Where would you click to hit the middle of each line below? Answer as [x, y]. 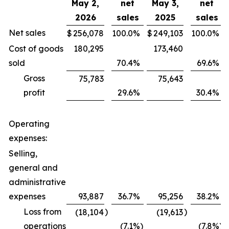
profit [34, 93]
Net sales [27, 33]
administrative [37, 182]
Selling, [23, 153]
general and [33, 168]
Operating [29, 124]
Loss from [42, 212]
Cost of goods [36, 49]
